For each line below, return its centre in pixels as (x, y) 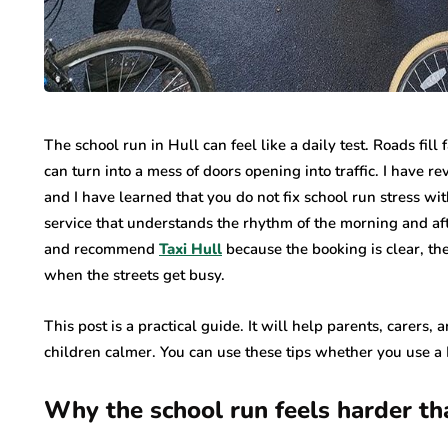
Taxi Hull (190, 249)
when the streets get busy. (134, 275)
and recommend (101, 249)
